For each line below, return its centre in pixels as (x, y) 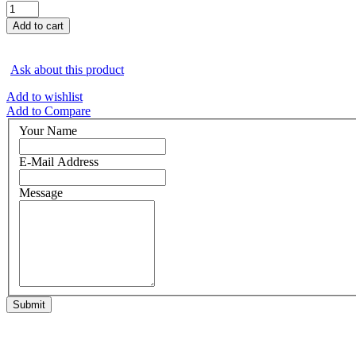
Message (41, 193)
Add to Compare (48, 110)
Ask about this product (67, 69)
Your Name (48, 131)
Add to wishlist (44, 96)
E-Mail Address (59, 162)
